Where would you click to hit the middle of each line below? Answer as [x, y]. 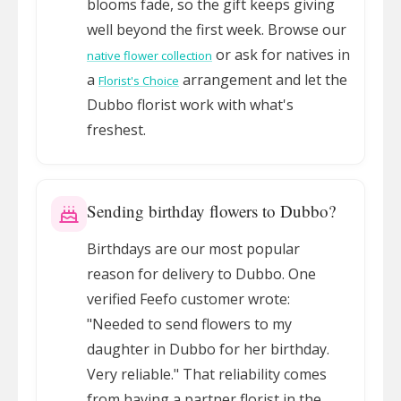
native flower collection [149, 55]
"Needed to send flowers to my [189, 324]
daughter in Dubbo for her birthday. [208, 349]
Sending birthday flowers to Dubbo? [211, 211]
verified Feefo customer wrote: [188, 299]
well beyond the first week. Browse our [217, 30]
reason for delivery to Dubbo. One [201, 274]
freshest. [116, 130]
